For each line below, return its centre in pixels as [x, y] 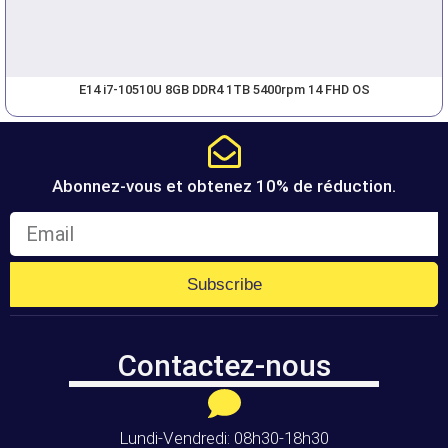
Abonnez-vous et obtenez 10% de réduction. [224, 185]
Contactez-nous [224, 365]
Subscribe [224, 284]
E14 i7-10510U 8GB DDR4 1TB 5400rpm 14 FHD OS [224, 89]
